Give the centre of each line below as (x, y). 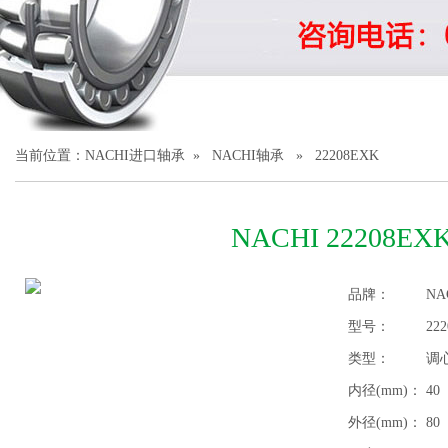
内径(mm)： (385, 390)
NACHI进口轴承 (135, 155)
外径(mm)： (385, 422)
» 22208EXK (331, 155)
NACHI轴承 (248, 155)
